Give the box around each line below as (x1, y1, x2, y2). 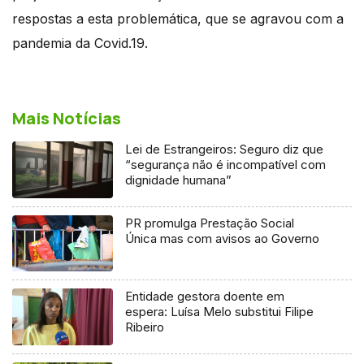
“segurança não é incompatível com (125, 156, 327, 172)
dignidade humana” (125, 171, 232, 188)
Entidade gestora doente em (125, 288, 285, 305)
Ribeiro (125, 319, 165, 336)
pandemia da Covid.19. (12, 34, 148, 51)
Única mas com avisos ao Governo (125, 230, 320, 246)
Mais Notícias (12, 106, 121, 129)
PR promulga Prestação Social (125, 214, 295, 231)
